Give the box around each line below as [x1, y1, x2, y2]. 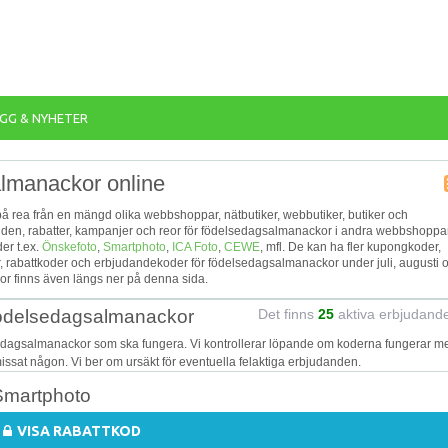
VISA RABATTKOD [16, 422, 141, 439]
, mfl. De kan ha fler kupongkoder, [260, 240, 441, 254]
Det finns [258, 306, 318, 322]
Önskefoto [42, 240, 97, 254]
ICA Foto [172, 240, 218, 254]
